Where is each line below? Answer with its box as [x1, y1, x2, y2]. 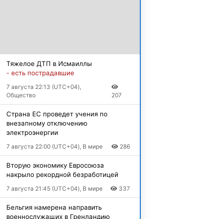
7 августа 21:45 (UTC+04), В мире [6, 184, 103, 192]
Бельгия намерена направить [6, 203, 102, 211]
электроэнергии [6, 128, 58, 136]
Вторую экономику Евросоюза [6, 161, 104, 169]
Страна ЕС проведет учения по [6, 109, 108, 118]
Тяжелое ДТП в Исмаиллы [6, 59, 92, 67]
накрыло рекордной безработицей [6, 170, 118, 178]
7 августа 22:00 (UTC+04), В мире [6, 142, 103, 150]
